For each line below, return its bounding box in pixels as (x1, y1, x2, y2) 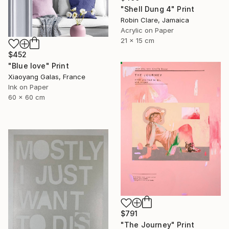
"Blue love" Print (8, 61, 69, 70)
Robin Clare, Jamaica (121, 15, 189, 24)
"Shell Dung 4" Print (121, 4, 195, 13)
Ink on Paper (8, 82, 49, 91)
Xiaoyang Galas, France (8, 72, 85, 81)
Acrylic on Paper (121, 26, 174, 34)
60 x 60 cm (8, 93, 45, 101)
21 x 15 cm (121, 36, 154, 44)
